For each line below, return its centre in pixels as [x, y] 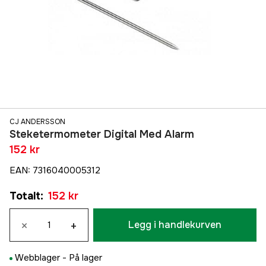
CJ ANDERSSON [37, 122]
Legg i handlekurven [175, 225]
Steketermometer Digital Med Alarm [102, 134]
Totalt [25, 196]
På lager [85, 258]
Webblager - [42, 258]
